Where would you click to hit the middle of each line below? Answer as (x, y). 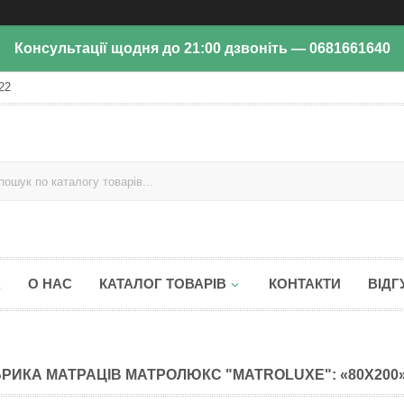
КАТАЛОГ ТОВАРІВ (163, 284)
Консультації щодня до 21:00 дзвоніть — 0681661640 (202, 48)
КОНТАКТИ (305, 284)
